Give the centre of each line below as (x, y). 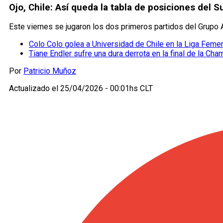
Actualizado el (35, 89)
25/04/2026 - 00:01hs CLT (107, 89)
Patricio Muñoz (50, 71)
